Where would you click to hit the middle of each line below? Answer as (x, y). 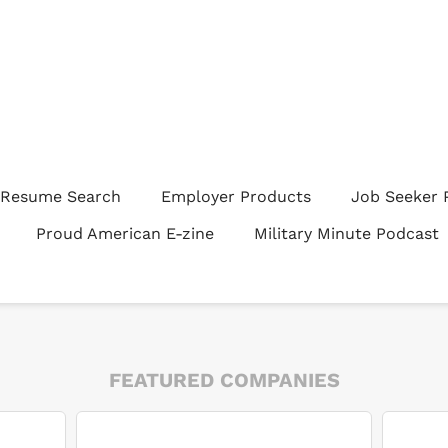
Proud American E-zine (125, 233)
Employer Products (236, 196)
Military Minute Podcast (346, 233)
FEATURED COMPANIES (224, 380)
